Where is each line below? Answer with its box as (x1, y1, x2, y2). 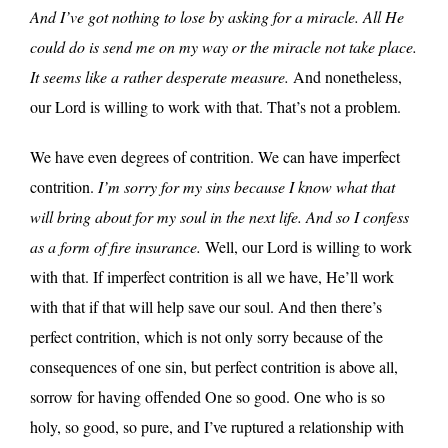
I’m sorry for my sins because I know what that (98, 175, 395, 197)
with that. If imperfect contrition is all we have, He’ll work (30, 265, 394, 287)
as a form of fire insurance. (30, 235, 201, 257)
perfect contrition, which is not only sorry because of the (30, 325, 383, 347)
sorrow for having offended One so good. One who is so (30, 385, 385, 407)
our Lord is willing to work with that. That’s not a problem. (30, 95, 401, 117)
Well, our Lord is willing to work (201, 235, 412, 257)
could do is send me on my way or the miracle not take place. (30, 35, 417, 57)
